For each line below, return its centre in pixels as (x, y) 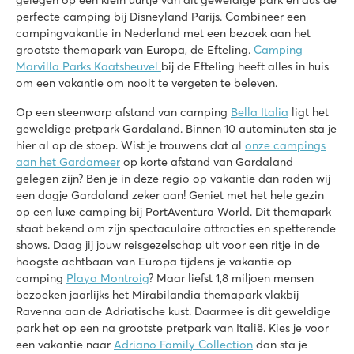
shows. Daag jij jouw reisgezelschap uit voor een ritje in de (168, 245)
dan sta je (280, 344)
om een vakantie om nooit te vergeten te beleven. (147, 83)
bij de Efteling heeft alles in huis (245, 66)
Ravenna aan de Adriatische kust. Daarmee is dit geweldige (173, 311)
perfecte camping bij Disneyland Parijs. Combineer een (161, 16)
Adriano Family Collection (183, 344)
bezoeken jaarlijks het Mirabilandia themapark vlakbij (157, 294)
